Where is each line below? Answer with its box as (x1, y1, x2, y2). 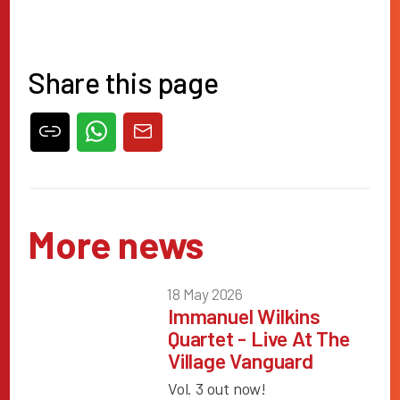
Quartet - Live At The (168, 326, 350, 352)
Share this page (28, 64, 219, 99)
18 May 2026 (167, 284, 243, 303)
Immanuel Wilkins (168, 304, 321, 329)
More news (28, 221, 204, 268)
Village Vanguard (168, 348, 313, 374)
